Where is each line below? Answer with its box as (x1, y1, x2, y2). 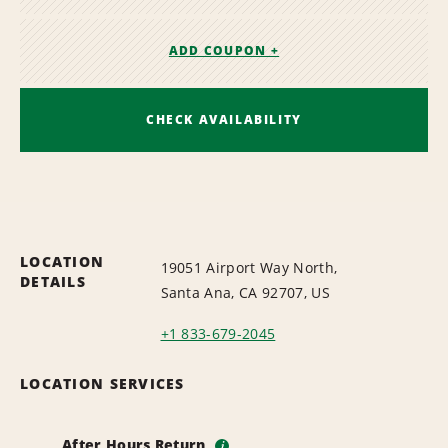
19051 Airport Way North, (160, 257, 338, 277)
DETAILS (20, 271, 86, 291)
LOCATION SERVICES (20, 373, 185, 393)
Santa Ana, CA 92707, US (160, 282, 330, 302)
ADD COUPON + (168, 42, 280, 60)
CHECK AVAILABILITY (146, 110, 302, 128)
